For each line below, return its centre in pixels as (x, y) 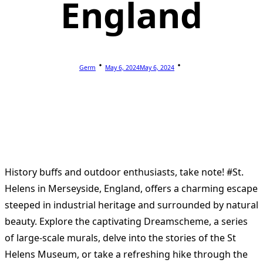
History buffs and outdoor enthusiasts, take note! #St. (124, 172)
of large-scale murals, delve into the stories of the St (120, 238)
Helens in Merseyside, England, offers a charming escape (131, 189)
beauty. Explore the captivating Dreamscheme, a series (126, 222)
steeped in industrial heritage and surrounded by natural (131, 205)
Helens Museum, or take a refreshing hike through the (126, 254)
